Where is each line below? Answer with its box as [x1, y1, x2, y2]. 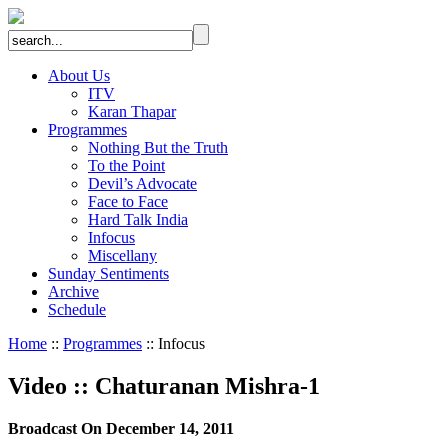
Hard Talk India [88, 211, 188, 228]
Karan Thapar [88, 103, 176, 120]
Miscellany [88, 247, 157, 264]
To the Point [88, 157, 165, 174]
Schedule [48, 301, 106, 318]
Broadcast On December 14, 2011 [8, 419, 234, 437]
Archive [48, 283, 99, 300]
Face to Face [88, 193, 168, 210]
